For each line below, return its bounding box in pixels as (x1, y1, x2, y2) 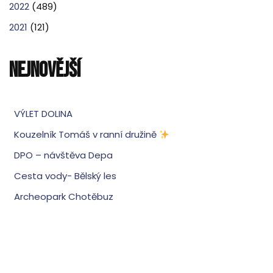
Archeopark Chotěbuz (13, 190, 113, 204)
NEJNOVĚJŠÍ (9, 57, 80, 84)
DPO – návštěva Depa (13, 149, 113, 162)
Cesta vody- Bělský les (13, 169, 116, 183)
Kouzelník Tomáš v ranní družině (13, 128, 159, 141)
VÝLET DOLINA (13, 107, 73, 121)
